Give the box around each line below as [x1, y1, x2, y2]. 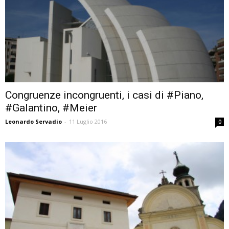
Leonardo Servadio [5, 118, 62, 126]
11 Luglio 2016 [69, 118, 107, 126]
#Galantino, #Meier [5, 102, 97, 114]
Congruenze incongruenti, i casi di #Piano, [5, 89, 203, 102]
